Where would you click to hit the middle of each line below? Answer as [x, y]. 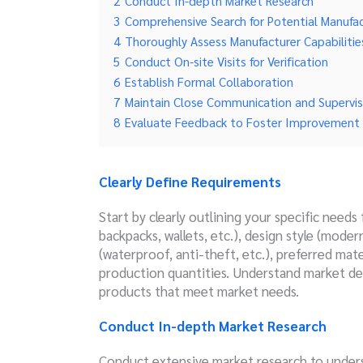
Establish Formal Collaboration [209, 82]
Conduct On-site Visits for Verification [226, 62]
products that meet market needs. [199, 291]
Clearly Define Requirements [190, 181]
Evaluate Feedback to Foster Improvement [242, 122]
